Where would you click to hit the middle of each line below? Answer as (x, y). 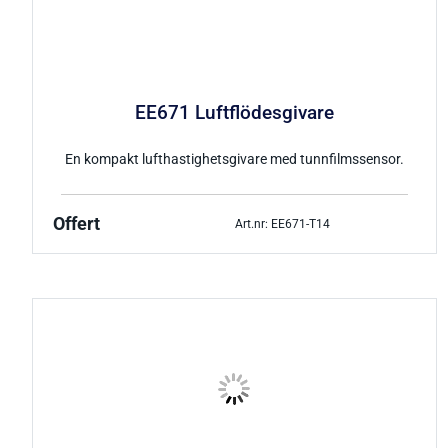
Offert (76, 224)
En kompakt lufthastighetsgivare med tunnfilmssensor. (235, 160)
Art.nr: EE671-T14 (282, 223)
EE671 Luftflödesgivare (235, 113)
